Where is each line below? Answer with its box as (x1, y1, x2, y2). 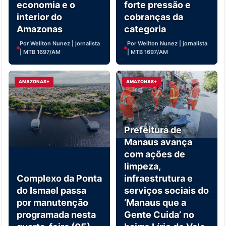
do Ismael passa (17, 185, 86, 196)
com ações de (124, 149, 185, 160)
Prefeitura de (124, 125, 182, 136)
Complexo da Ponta (17, 173, 102, 184)
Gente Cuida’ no (124, 209, 194, 220)
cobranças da (124, 12, 183, 23)
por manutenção (17, 197, 88, 208)
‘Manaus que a (124, 197, 186, 208)
